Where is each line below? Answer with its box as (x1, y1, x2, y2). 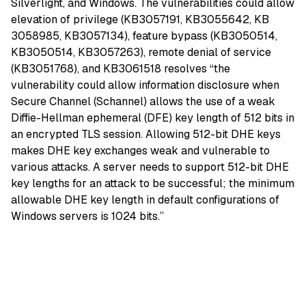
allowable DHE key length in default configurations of (11, 193, 279, 208)
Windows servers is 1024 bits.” (11, 209, 164, 224)
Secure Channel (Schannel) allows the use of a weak (11, 94, 275, 109)
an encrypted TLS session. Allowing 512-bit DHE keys (11, 127, 281, 142)
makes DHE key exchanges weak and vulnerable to (11, 143, 270, 158)
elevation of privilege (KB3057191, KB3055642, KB (11, 12, 269, 27)
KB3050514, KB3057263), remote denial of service (11, 45, 271, 60)
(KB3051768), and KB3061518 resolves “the (11, 61, 230, 76)
